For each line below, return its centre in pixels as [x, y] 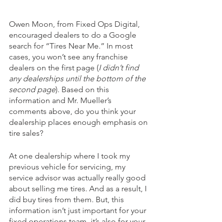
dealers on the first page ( [54, 68]
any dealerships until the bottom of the [78, 79]
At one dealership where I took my [70, 156]
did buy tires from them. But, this [67, 200]
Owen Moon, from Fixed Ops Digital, [75, 24]
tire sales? [26, 133]
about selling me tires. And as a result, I [79, 189]
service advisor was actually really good [78, 178]
